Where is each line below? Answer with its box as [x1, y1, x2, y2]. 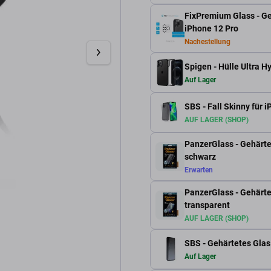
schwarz [184, 152, 216, 162]
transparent [184, 200, 230, 210]
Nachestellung [184, 38, 230, 46]
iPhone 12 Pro [184, 24, 238, 33]
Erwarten [184, 166, 213, 174]
